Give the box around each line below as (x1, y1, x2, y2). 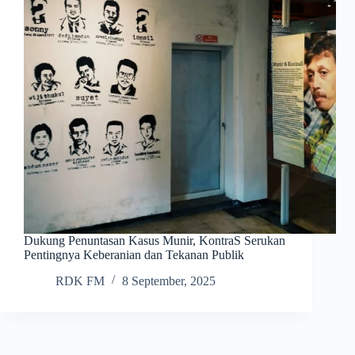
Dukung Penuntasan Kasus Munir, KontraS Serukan (24, 234, 285, 248)
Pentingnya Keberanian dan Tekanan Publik (24, 248, 244, 262)
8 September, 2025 (122, 274, 216, 288)
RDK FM (55, 274, 105, 288)
